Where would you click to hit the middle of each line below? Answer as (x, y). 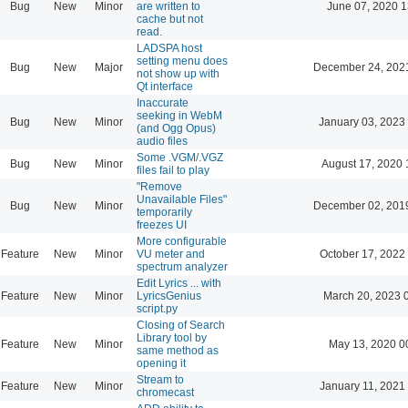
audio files (162, 141)
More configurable (182, 241)
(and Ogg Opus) (176, 128)
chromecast (165, 392)
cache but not (170, 19)
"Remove (159, 186)
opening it (161, 363)
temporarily (164, 212)
